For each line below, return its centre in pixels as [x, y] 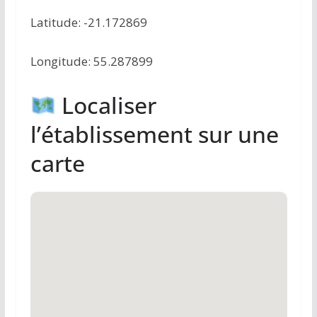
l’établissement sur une [154, 134]
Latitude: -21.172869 [88, 22]
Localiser [106, 105]
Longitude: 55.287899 [91, 62]
